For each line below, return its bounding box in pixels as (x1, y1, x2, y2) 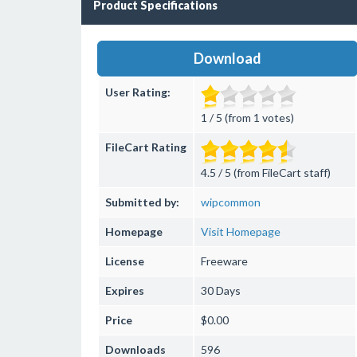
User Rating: (105, 85, 171, 99)
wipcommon (201, 195, 261, 209)
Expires (105, 284, 144, 297)
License (105, 254, 144, 268)
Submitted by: (105, 195, 179, 209)
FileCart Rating (105, 140, 186, 154)
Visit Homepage (201, 225, 280, 238)
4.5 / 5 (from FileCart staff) (201, 166, 331, 179)
